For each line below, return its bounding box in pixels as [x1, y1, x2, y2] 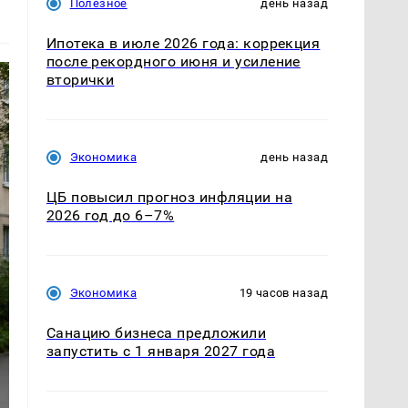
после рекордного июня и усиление [46, 52, 301, 70]
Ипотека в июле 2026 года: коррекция [46, 34, 321, 52]
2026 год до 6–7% [46, 206, 175, 224]
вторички [46, 70, 115, 88]
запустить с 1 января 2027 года [46, 342, 275, 360]
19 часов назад [239, 285, 328, 300]
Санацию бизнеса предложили [46, 323, 267, 342]
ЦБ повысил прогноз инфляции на [46, 188, 292, 206]
